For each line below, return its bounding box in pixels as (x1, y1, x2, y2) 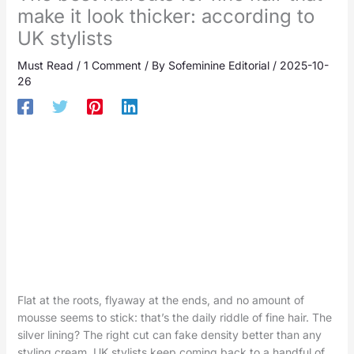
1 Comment (83, 58, 141, 73)
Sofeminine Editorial (168, 58, 273, 73)
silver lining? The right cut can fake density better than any (17, 328, 322, 342)
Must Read (17, 58, 73, 73)
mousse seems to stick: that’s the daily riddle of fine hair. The (17, 311, 332, 325)
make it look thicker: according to (17, 5, 314, 28)
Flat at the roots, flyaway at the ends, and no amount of (17, 293, 304, 307)
